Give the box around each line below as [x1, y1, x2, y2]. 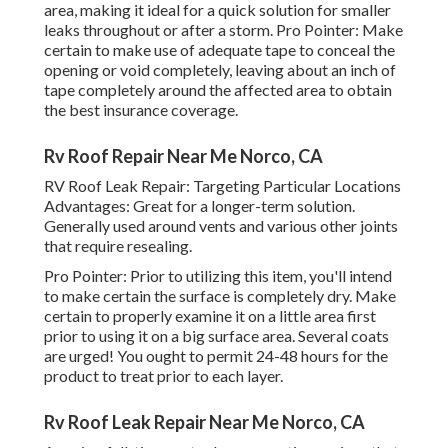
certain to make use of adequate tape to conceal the [44, 40, 395, 60]
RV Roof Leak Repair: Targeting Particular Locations [44, 176, 401, 196]
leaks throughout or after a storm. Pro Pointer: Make [44, 20, 403, 40]
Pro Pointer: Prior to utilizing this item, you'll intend [44, 266, 392, 286]
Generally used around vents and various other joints [44, 216, 398, 236]
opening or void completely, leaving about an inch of [44, 60, 396, 80]
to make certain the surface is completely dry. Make [44, 286, 396, 306]
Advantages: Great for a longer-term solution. [44, 196, 355, 216]
